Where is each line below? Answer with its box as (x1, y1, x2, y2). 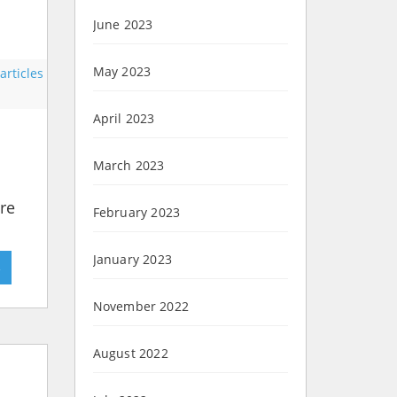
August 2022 (92, 345, 168, 362)
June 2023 (92, 16, 153, 34)
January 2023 (92, 251, 172, 269)
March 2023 (92, 157, 165, 175)
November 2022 (92, 298, 190, 315)
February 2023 (92, 204, 181, 222)
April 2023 (92, 110, 155, 128)
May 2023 (92, 63, 152, 81)
